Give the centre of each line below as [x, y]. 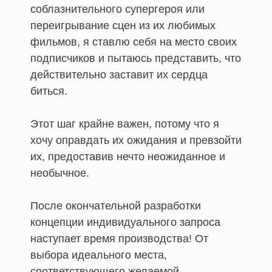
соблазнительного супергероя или [117, 9]
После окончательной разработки [116, 206]
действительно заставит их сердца [119, 74]
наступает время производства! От [119, 238]
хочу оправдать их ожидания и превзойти [136, 140]
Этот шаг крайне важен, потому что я [125, 124]
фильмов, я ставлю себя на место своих [134, 42]
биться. [49, 91]
